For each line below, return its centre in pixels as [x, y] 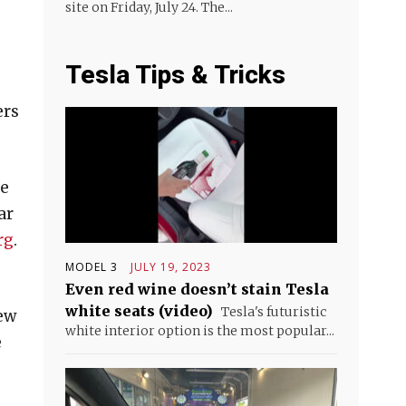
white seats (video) [139, 311]
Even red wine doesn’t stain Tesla [197, 289]
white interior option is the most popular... [200, 331]
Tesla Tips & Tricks [175, 75]
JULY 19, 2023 [171, 267]
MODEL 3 [92, 267]
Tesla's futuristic [272, 312]
